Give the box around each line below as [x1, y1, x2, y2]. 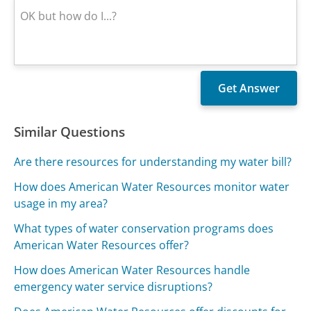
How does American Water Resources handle [14, 262, 251, 278]
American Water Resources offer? [14, 237, 190, 253]
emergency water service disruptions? [14, 278, 213, 294]
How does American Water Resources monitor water [14, 178, 290, 194]
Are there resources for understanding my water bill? [14, 153, 292, 169]
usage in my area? [14, 195, 108, 211]
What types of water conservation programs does [14, 220, 274, 236]
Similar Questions [14, 122, 126, 142]
